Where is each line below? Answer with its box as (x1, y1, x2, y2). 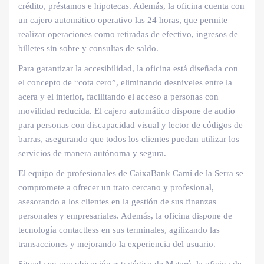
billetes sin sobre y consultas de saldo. (18, 44, 159, 53)
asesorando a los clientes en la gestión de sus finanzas (18, 197, 216, 206)
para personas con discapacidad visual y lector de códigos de (18, 120, 243, 130)
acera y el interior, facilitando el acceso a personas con (18, 92, 219, 101)
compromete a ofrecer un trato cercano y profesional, (18, 183, 214, 192)
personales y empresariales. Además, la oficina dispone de (18, 211, 232, 220)
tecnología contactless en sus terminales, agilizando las (18, 225, 220, 235)
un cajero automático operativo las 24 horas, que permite (18, 15, 227, 25)
